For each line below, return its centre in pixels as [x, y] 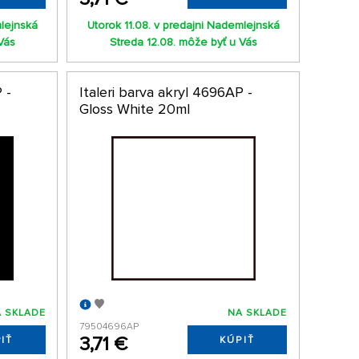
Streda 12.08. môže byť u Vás [183, 42]
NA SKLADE [258, 313]
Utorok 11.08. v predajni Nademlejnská [183, 25]
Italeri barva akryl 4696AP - [165, 92]
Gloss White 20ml [134, 109]
